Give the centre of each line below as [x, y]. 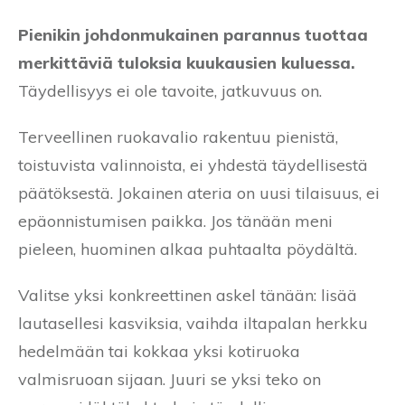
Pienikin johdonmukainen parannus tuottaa [193, 35]
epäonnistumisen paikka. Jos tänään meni [175, 221]
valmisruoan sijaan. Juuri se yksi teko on [170, 380]
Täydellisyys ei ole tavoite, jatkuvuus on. [170, 91]
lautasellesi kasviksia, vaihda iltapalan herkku [193, 324]
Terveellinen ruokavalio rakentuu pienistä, [178, 137]
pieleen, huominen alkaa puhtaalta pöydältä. [188, 250]
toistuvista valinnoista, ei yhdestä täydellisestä [193, 165]
